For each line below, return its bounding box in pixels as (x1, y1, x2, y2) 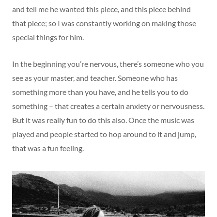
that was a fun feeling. (12, 143, 84, 153)
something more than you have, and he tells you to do (12, 87, 188, 97)
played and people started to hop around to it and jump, (12, 129, 196, 139)
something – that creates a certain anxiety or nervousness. (12, 101, 204, 111)
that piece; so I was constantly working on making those (12, 18, 196, 28)
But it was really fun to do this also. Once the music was (12, 115, 194, 125)
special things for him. (12, 32, 84, 42)
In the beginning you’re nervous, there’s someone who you (12, 59, 204, 69)
